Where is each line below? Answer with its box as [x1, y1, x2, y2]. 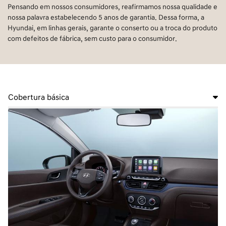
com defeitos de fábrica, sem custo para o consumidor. [8, 34, 177, 43]
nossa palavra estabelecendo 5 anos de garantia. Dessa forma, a [8, 13, 204, 22]
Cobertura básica [8, 92, 69, 102]
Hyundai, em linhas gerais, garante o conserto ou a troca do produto [8, 23, 217, 32]
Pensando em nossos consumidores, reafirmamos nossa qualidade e [8, 2, 217, 11]
